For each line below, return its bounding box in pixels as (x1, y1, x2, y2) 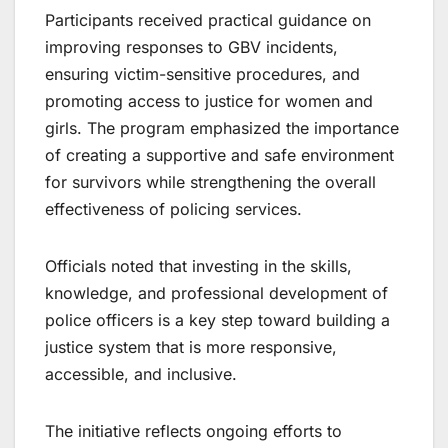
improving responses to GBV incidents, (45, 37, 338, 58)
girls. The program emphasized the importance (45, 118, 399, 139)
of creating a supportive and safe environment (45, 145, 394, 166)
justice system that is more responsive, (45, 337, 337, 358)
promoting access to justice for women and (45, 91, 373, 112)
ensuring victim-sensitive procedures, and (45, 64, 360, 85)
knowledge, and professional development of (45, 283, 388, 304)
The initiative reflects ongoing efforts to (45, 421, 342, 442)
